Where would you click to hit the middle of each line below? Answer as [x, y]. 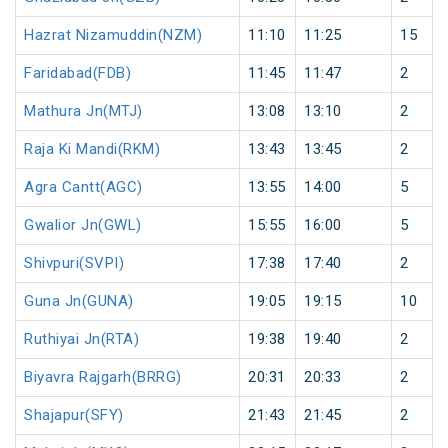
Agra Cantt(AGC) [83, 187]
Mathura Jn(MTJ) [83, 111]
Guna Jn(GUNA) [79, 301]
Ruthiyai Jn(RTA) [81, 339]
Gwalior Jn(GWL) [83, 225]
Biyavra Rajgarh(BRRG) [103, 377]
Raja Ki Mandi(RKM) [92, 149]
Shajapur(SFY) [74, 415]
